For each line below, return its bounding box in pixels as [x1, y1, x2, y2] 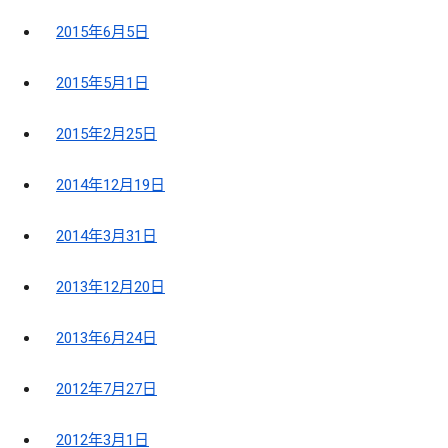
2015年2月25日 [56, 125, 157, 144]
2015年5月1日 [56, 74, 149, 93]
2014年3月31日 [56, 227, 157, 246]
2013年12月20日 [56, 278, 165, 297]
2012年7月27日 [56, 380, 157, 399]
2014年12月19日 [56, 176, 165, 195]
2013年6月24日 [56, 329, 157, 348]
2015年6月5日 [56, 23, 149, 42]
